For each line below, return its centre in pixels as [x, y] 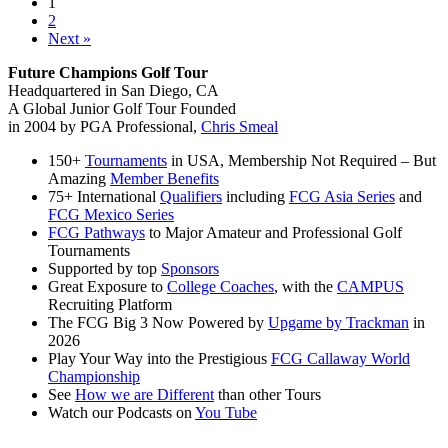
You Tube [226, 413]
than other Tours [267, 395]
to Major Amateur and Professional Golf [273, 233]
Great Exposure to [107, 287]
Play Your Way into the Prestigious [159, 359]
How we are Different [144, 395]
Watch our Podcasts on [121, 413]
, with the [305, 287]
